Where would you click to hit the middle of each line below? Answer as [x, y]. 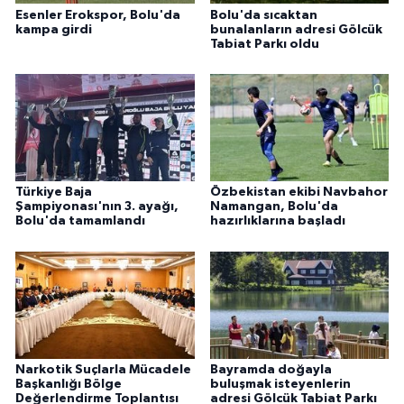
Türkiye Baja [54, 193]
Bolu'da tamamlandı [80, 221]
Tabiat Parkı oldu [264, 44]
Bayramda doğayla [271, 370]
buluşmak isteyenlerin [280, 385]
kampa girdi [54, 29]
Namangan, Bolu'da [274, 207]
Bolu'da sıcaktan [263, 15]
